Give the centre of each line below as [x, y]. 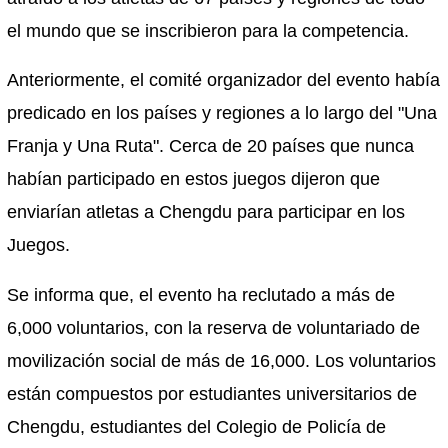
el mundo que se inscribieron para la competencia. [208, 30]
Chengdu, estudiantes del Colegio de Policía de [197, 427]
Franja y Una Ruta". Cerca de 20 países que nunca [211, 146]
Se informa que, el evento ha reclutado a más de [201, 295]
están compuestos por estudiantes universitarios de [212, 394]
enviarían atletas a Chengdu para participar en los [206, 212]
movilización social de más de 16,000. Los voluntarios [222, 361]
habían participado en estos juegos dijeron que [194, 179]
